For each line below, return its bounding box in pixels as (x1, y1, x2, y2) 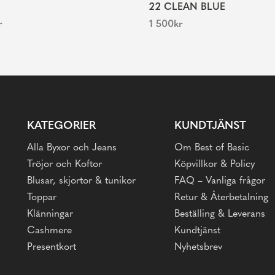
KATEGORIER (27, 120, 96, 133)
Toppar (27, 193, 56, 203)
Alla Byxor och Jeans (27, 143, 117, 153)
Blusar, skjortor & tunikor (27, 176, 136, 187)
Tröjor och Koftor (27, 160, 102, 170)
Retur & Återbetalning (174, 193, 268, 203)
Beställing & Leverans (174, 209, 265, 220)
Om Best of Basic (174, 143, 249, 153)
